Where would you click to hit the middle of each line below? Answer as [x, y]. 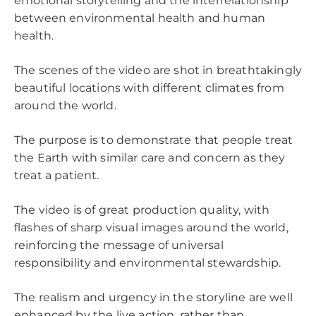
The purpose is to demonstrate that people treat [154, 140]
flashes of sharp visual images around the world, [151, 228]
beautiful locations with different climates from [149, 88]
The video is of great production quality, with [142, 210]
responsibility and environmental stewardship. [149, 263]
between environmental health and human [140, 18]
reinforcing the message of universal [119, 245]
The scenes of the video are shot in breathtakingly [158, 71]
